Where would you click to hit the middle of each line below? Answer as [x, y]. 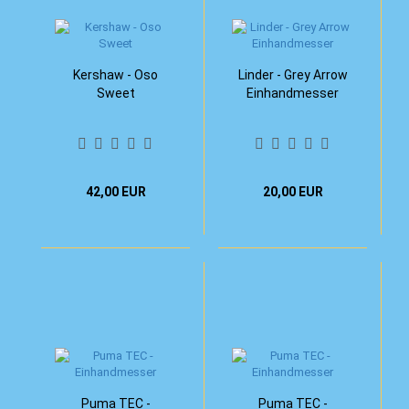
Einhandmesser [293, 93]
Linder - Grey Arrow [293, 75]
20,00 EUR [293, 192]
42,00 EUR [115, 192]
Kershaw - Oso [115, 75]
